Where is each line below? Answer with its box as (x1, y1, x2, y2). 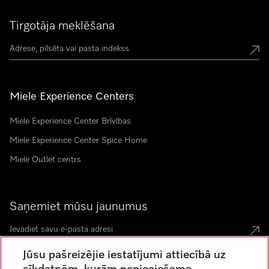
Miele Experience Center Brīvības (10, 117, 131, 126)
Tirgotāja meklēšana (10, 20, 115, 32)
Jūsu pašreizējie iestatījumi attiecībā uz (23, 249, 226, 261)
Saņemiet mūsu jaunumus (10, 201, 148, 213)
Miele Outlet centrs (10, 156, 81, 165)
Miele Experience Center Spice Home (10, 136, 147, 145)
